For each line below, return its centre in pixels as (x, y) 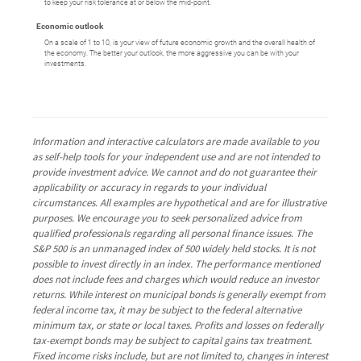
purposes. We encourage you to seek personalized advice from (167, 218)
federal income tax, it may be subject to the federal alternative (167, 309)
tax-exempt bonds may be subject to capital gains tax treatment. (172, 340)
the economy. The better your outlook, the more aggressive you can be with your (172, 53)
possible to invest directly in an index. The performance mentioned (176, 263)
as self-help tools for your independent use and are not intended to (176, 156)
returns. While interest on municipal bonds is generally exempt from (179, 294)
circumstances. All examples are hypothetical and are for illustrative (179, 202)
